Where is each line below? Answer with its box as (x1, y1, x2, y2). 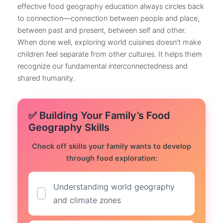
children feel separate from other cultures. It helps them (17, 49, 202, 59)
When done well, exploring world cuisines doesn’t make (17, 37, 201, 47)
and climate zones (53, 195, 121, 205)
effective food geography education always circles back (17, 1, 204, 11)
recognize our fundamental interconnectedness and (17, 61, 188, 71)
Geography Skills (28, 121, 110, 133)
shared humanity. (17, 73, 75, 83)
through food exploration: (66, 154, 157, 163)
